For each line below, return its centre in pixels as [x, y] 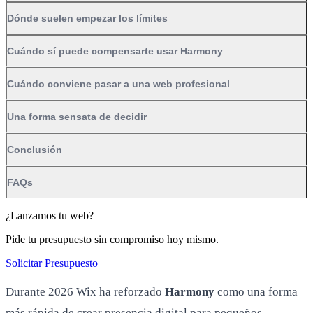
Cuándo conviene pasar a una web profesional [118, 83]
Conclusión [35, 149]
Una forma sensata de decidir [77, 116]
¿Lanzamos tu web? [50, 215]
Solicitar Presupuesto [52, 263]
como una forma [256, 291]
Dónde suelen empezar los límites [87, 18]
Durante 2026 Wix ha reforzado [85, 291]
